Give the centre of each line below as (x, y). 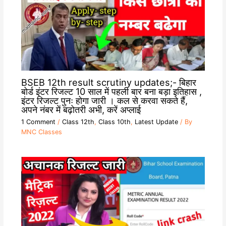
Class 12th (78, 122)
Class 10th (114, 122)
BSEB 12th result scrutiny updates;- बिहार (108, 82)
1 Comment (38, 122)
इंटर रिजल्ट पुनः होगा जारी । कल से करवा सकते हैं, (104, 100)
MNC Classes (41, 132)
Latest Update (156, 122)
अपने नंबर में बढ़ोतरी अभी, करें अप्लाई (81, 109)
